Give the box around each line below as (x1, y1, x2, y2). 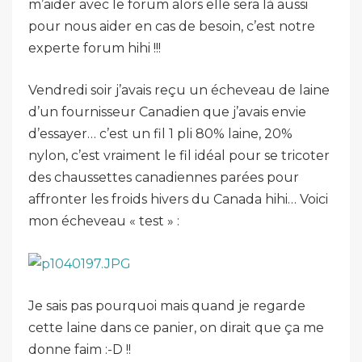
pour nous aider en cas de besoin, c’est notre (28, 19, 315, 34)
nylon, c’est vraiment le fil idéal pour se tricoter (28, 148, 330, 163)
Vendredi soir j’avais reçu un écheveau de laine (28, 82, 330, 98)
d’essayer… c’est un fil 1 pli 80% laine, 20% (28, 126, 293, 141)
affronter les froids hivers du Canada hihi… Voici (28, 192, 328, 207)
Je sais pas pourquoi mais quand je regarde (28, 298, 305, 314)
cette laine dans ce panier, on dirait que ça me (28, 320, 324, 336)
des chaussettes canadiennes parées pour (28, 170, 299, 185)
